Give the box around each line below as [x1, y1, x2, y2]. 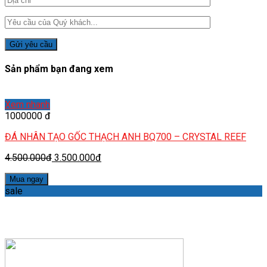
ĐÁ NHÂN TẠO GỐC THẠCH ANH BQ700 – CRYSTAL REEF [5, 131, 246, 142]
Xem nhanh [5, 98, 50, 110]
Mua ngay [10, 174, 44, 184]
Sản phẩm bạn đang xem [5, 63, 113, 75]
